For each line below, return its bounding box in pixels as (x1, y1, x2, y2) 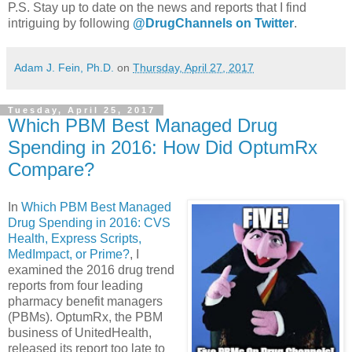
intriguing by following (8, 16, 133, 31)
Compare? (8, 159, 94, 181)
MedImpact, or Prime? (8, 247, 130, 261)
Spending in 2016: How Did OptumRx (8, 137, 317, 159)
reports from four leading (8, 278, 143, 292)
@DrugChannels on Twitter (133, 16, 294, 31)
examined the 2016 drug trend (8, 262, 174, 277)
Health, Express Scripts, (8, 231, 141, 245)
